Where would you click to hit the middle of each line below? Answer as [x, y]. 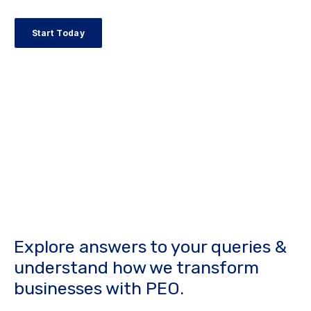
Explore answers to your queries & [150, 247]
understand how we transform [136, 268]
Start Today [58, 33]
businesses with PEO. [99, 288]
